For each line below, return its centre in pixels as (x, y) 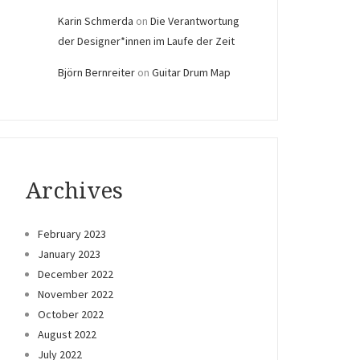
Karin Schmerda (96, 21)
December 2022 (76, 274)
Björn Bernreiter (96, 73)
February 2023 (72, 233)
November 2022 (76, 294)
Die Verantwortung (195, 21)
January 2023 (69, 254)
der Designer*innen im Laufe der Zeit (146, 41)
